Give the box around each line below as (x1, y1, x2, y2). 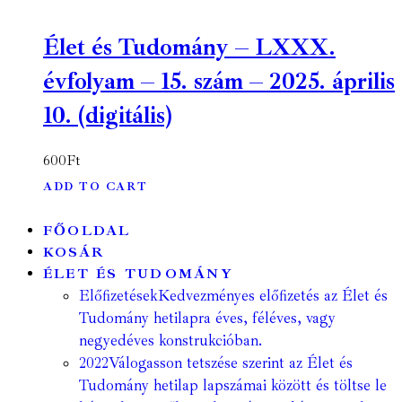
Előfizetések (79, 286, 158, 306)
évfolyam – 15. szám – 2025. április (43, 66, 395, 97)
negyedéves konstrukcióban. (79, 331, 262, 351)
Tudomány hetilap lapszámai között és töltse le (79, 376, 387, 396)
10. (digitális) (43, 100, 172, 131)
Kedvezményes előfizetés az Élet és (158, 286, 388, 306)
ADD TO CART (43, 179, 148, 194)
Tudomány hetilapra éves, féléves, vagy (79, 309, 336, 328)
